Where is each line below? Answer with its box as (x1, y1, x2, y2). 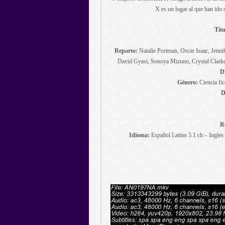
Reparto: (115, 47, 138, 54)
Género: (177, 79, 198, 86)
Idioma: (129, 132, 150, 139)
